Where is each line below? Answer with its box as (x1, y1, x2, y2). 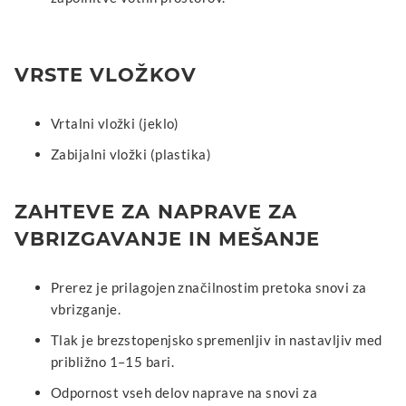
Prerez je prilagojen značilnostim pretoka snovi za (51, 278, 367, 295)
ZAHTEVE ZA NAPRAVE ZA (14, 199, 298, 223)
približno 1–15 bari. (51, 353, 174, 370)
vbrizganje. (51, 300, 121, 317)
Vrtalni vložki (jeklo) (51, 114, 179, 131)
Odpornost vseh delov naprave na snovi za (51, 383, 317, 401)
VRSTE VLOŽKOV (14, 63, 197, 86)
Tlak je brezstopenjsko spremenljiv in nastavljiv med (51, 331, 382, 348)
